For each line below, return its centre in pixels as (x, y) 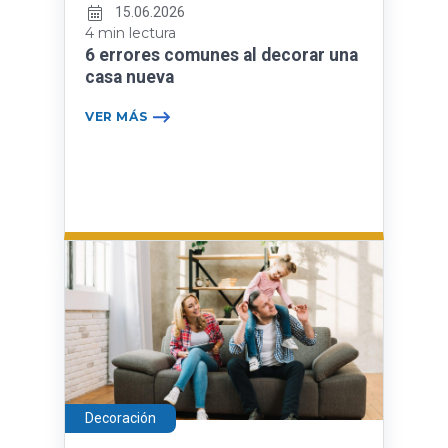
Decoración (120, 418)
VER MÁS (116, 117)
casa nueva (129, 77)
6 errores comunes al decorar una (221, 55)
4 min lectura (130, 33)
